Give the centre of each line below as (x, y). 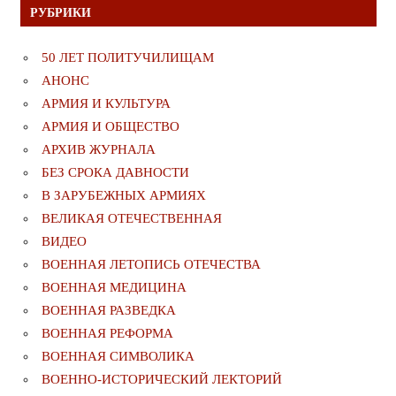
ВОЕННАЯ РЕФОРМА (107, 334)
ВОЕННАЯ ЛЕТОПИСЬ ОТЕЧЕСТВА (151, 265)
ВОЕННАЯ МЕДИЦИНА (114, 288)
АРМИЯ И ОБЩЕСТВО (110, 127)
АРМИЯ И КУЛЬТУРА (106, 104)
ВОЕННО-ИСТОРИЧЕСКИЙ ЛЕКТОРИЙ (162, 380)
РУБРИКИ (60, 13)
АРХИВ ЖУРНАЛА (99, 150)
